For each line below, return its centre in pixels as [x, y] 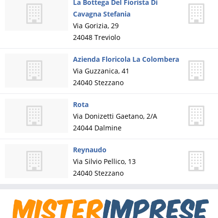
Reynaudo [90, 150]
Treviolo [107, 37]
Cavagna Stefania [102, 14]
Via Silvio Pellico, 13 [104, 161]
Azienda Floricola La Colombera [126, 59]
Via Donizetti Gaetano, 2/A [115, 116]
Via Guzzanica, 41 [101, 71]
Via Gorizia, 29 [96, 26]
